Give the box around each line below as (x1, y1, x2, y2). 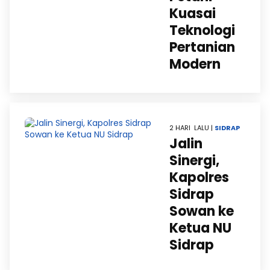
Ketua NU (169, 219, 231, 237)
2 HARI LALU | (169, 123, 215, 133)
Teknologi (169, 21, 235, 40)
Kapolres (169, 168, 229, 187)
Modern (169, 55, 221, 74)
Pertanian (169, 38, 235, 57)
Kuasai (169, 4, 216, 23)
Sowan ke (169, 202, 234, 221)
